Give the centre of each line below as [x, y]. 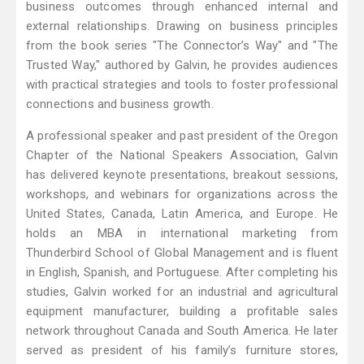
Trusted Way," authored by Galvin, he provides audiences [182, 65]
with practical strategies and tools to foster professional [182, 85]
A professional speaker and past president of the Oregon [182, 136]
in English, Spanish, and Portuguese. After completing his [182, 273]
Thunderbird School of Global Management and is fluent [182, 253]
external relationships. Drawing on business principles [182, 26]
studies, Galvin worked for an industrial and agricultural [182, 292]
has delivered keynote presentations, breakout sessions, [182, 175]
